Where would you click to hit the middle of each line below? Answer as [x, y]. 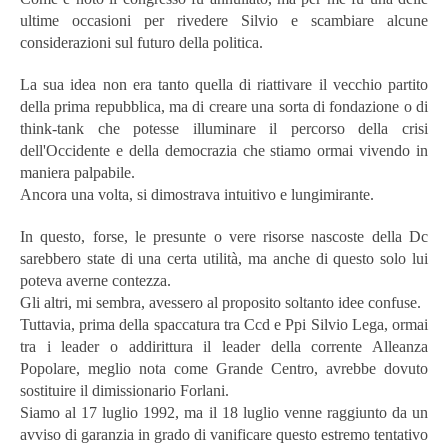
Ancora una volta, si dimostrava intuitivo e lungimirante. [197, 194]
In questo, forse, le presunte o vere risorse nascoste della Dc [224, 236]
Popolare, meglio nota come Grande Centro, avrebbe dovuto [224, 368]
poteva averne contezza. [95, 280]
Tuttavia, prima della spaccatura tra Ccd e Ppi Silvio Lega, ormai [224, 324]
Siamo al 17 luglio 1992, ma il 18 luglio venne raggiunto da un [224, 412]
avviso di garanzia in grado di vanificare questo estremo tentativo [224, 434]
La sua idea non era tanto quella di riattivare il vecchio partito [224, 84]
